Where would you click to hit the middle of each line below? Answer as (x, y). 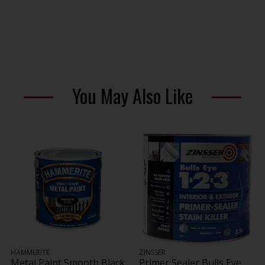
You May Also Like (132, 95)
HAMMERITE (30, 252)
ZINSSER (153, 252)
